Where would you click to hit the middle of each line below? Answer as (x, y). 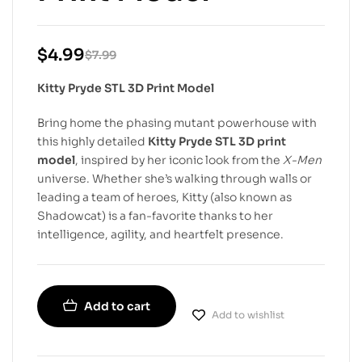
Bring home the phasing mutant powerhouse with (177, 122)
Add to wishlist (248, 314)
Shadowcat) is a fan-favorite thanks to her (155, 215)
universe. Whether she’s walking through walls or (175, 178)
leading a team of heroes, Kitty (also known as (164, 197)
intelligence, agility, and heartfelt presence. (160, 234)
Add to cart (117, 306)
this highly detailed (93, 141)
